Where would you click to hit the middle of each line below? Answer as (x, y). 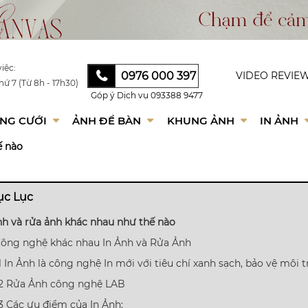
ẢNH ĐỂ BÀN (108, 121)
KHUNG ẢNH (202, 121)
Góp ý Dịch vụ (120, 95)
